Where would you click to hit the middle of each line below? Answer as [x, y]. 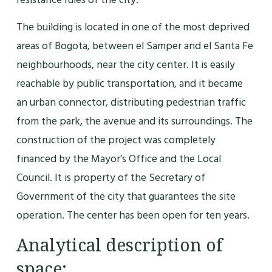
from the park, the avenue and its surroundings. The [134, 121]
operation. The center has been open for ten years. [133, 216]
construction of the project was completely [116, 140]
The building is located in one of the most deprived [133, 27]
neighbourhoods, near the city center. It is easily [125, 65]
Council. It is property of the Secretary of [110, 178]
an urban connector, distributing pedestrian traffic [131, 103]
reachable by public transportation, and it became [129, 84]
